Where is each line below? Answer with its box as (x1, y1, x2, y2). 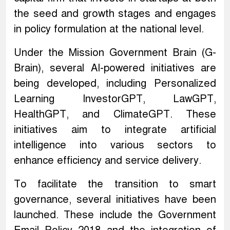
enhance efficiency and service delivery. (14, 154, 201, 167)
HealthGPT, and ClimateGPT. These (14, 108, 216, 121)
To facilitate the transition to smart (14, 178, 216, 191)
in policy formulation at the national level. (14, 23, 204, 36)
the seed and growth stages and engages (14, 7, 216, 21)
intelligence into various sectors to (14, 139, 216, 152)
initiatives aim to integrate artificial (14, 123, 216, 137)
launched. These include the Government (14, 208, 216, 222)
